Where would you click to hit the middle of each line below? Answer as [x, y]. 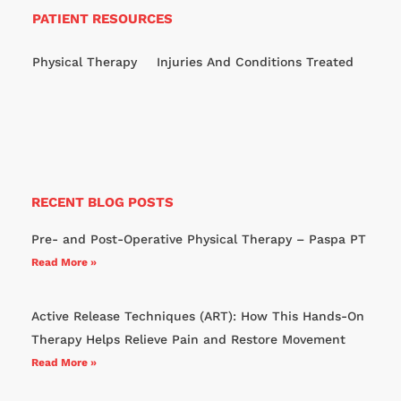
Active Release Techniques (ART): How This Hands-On [198, 316]
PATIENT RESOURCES [102, 18]
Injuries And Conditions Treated [255, 61]
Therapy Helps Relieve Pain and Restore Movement [188, 339]
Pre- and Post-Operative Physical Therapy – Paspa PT [199, 239]
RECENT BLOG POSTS [102, 202]
